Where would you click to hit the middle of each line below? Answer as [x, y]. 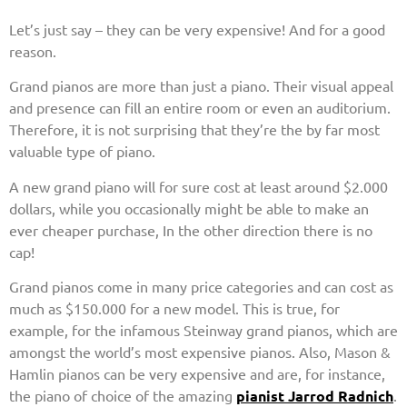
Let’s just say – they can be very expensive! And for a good [197, 29]
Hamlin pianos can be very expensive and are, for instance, [197, 374]
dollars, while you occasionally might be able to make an [189, 208]
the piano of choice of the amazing [123, 396]
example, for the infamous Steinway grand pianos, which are [203, 330]
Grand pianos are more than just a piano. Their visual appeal [201, 86]
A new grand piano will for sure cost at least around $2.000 [199, 186]
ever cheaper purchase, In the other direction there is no [191, 229]
